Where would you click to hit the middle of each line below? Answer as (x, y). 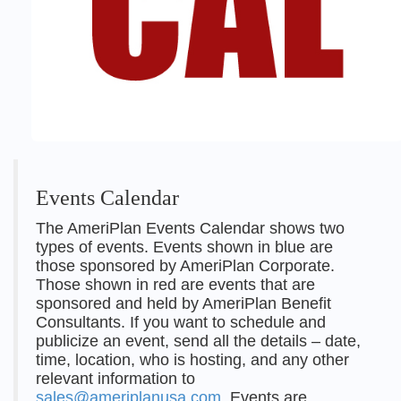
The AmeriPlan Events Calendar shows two (190, 228)
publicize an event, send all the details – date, (198, 341)
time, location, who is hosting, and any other (192, 360)
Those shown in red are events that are (175, 285)
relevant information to (115, 379)
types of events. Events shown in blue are (184, 247)
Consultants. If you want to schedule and (181, 322)
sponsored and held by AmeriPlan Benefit (183, 303)
